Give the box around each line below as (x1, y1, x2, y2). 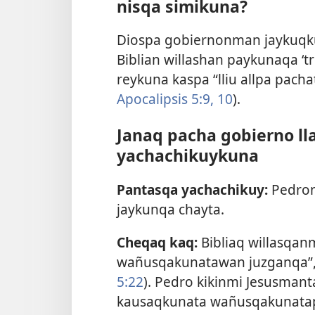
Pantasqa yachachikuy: (117, 179, 268, 199)
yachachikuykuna (117, 144, 259, 167)
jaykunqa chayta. (117, 199, 224, 219)
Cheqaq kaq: (117, 232, 198, 252)
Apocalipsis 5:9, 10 (117, 89, 233, 109)
